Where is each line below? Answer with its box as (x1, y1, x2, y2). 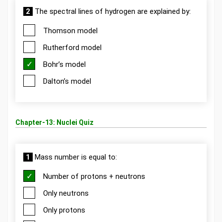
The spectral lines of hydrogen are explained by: (33, 7, 191, 16)
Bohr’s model (43, 60, 86, 69)
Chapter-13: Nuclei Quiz (15, 118, 94, 126)
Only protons (43, 206, 85, 215)
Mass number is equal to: (33, 153, 117, 162)
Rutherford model (43, 43, 102, 52)
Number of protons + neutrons (43, 172, 145, 181)
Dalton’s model (43, 77, 91, 86)
